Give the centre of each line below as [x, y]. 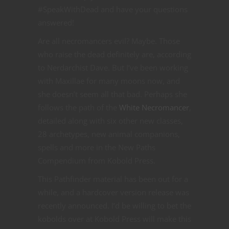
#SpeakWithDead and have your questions [113, 9]
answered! [56, 23]
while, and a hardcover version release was [113, 192]
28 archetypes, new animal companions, [109, 134]
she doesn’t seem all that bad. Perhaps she [112, 94]
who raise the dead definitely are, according [114, 54]
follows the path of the [78, 108]
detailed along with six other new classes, [110, 121]
